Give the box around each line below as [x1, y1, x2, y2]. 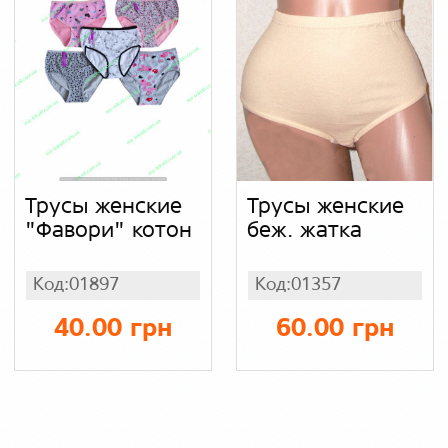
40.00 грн [54, 317, 172, 341]
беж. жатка [247, 220, 362, 242]
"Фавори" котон [25, 220, 192, 242]
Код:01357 [255, 276, 341, 294]
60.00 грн [276, 317, 394, 341]
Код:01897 [33, 276, 119, 294]
